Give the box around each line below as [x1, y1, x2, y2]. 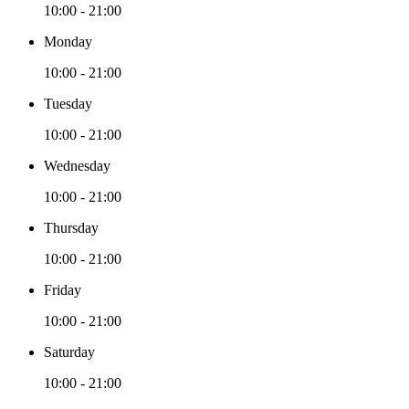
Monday [44, 34, 92, 50]
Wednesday [44, 158, 110, 174]
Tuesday [44, 96, 92, 112]
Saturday [44, 344, 95, 361]
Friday [44, 282, 81, 299]
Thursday [44, 220, 99, 236]
